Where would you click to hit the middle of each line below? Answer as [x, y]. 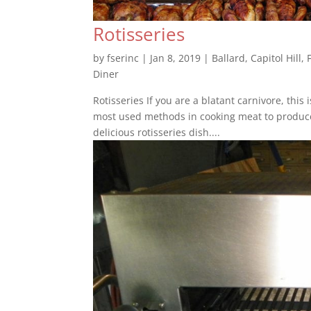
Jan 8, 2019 [176, 58]
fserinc [123, 58]
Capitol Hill [276, 58]
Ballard [229, 58]
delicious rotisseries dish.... [157, 132]
